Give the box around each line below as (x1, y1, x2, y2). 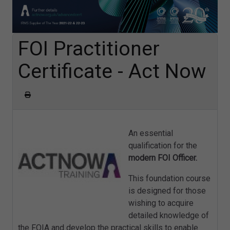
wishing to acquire (128, 198, 194, 208)
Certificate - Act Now (18, 59, 206, 83)
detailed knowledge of (128, 210, 209, 221)
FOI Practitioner (18, 36, 160, 61)
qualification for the (128, 141, 197, 151)
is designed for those (128, 186, 206, 196)
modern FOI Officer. (128, 153, 197, 163)
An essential (128, 128, 173, 139)
